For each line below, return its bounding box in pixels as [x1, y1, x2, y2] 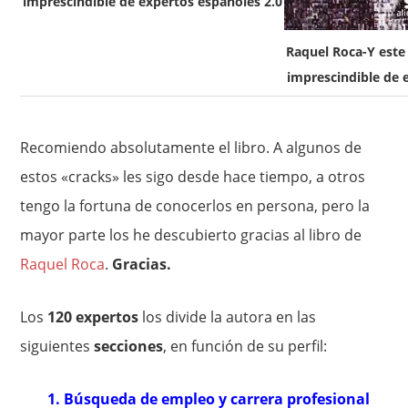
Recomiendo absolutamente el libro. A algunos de [20, 138, 362, 158]
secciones [94, 336, 164, 357]
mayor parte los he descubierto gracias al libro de [20, 225, 362, 246]
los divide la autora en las [138, 307, 317, 328]
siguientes [20, 336, 95, 357]
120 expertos [47, 307, 139, 328]
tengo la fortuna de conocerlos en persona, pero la [20, 196, 371, 217]
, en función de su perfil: [163, 336, 328, 357]
